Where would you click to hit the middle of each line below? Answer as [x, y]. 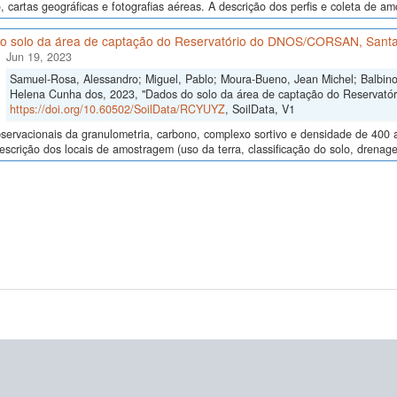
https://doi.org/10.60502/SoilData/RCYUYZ [117, 109]
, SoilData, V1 [260, 109]
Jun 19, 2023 [39, 57]
